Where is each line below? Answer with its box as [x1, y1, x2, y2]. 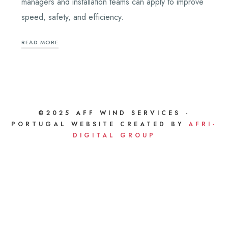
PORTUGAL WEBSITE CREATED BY [11, 120, 188, 129]
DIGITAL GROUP [72, 131, 156, 140]
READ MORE [21, 38, 59, 47]
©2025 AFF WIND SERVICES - [38, 108, 190, 118]
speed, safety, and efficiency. [21, 11, 124, 23]
